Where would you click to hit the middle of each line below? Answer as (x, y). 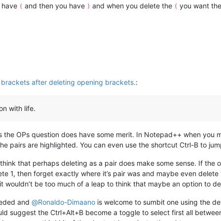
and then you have (55, 5)
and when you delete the (132, 5)
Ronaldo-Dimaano (67, 202)
